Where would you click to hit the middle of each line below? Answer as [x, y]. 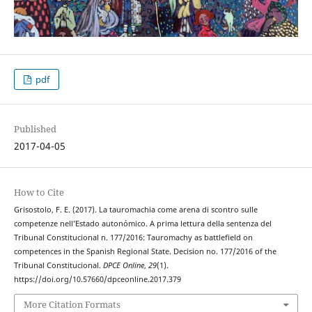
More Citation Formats [72, 304]
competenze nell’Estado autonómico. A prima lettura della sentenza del [142, 224]
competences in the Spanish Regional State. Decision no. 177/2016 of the [145, 252]
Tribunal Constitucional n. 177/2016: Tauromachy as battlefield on [133, 238]
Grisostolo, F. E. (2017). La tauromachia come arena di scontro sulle [135, 210]
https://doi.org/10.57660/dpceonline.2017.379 [97, 280]
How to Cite [39, 193]
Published [35, 129]
